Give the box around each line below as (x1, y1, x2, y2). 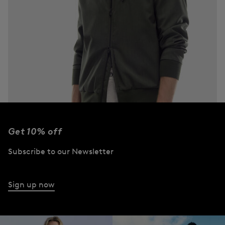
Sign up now (8, 179, 55, 189)
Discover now (16, 175, 66, 185)
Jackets (16, 156, 58, 170)
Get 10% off (8, 126, 62, 137)
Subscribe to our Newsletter (8, 146, 114, 156)
